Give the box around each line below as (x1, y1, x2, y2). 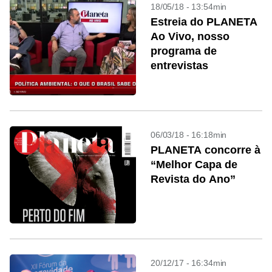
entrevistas (151, 59, 208, 72)
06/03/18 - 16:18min (151, 130, 227, 140)
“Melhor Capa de (151, 158, 237, 171)
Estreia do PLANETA (151, 16, 257, 28)
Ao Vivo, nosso (151, 30, 229, 42)
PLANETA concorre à (151, 144, 260, 156)
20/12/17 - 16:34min (151, 258, 227, 268)
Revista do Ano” (151, 173, 236, 185)
